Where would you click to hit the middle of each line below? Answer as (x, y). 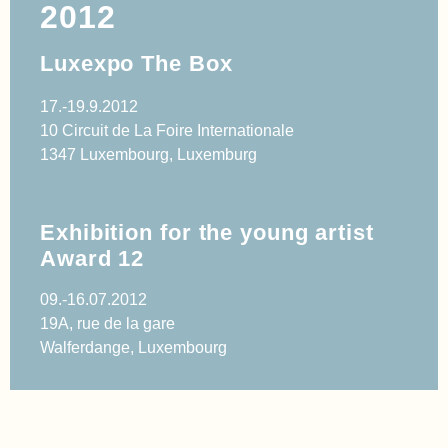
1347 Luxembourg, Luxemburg (148, 155)
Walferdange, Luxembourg (133, 347)
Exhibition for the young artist (207, 232)
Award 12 (92, 258)
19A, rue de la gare (107, 323)
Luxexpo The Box (136, 64)
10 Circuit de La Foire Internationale (167, 131)
